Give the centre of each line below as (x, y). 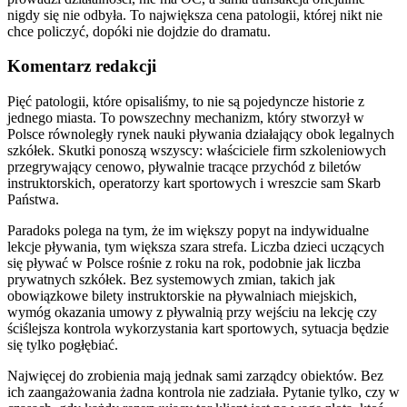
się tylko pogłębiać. (63, 345)
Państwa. (33, 200)
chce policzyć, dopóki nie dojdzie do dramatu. (139, 31)
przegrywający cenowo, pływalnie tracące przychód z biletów (184, 167)
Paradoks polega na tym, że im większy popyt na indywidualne (188, 231)
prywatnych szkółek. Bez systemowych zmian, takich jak (171, 280)
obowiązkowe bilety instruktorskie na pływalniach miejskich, (182, 296)
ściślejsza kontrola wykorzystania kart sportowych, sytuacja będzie (198, 329)
